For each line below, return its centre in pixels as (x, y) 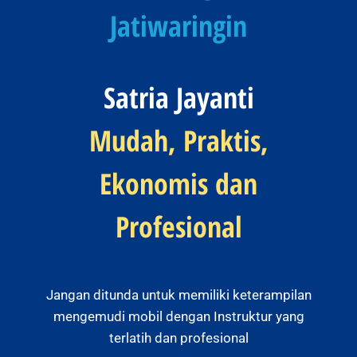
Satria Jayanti (178, 97)
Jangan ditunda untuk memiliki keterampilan (178, 294)
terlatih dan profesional (178, 337)
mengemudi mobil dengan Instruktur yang (178, 316)
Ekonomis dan (178, 183)
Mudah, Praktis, (178, 140)
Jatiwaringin (178, 25)
